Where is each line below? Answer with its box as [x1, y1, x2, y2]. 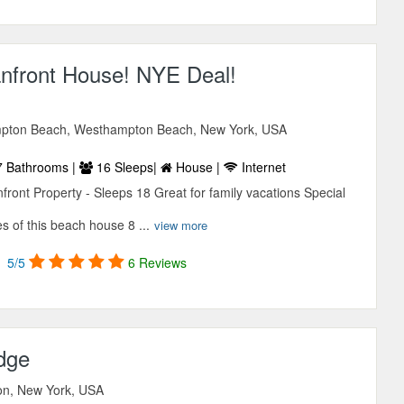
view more [154, 216, 208, 234]
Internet [238, 158, 287, 177]
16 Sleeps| [93, 158, 161, 177]
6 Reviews [128, 253, 188, 272]
